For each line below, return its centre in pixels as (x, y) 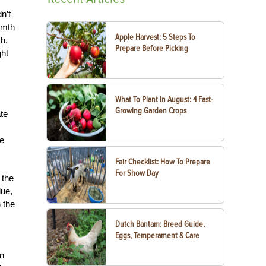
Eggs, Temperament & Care (158, 235)
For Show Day (137, 173)
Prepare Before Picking (152, 48)
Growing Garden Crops (151, 111)
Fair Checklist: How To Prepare (163, 162)
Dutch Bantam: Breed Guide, (160, 224)
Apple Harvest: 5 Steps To (156, 37)
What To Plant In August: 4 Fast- (164, 99)
